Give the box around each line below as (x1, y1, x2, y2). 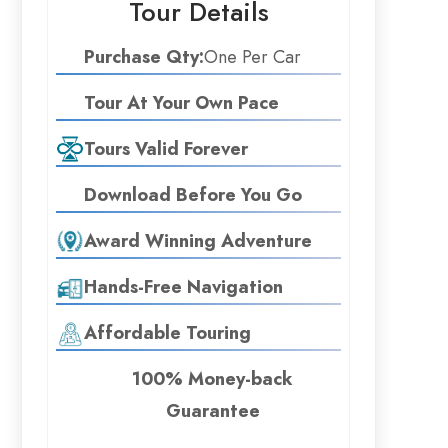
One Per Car (204, 44, 301, 70)
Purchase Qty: (84, 44, 204, 69)
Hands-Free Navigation (84, 274, 283, 299)
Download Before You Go (84, 182, 302, 207)
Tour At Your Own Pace (84, 90, 279, 115)
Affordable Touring (84, 320, 251, 345)
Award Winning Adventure (84, 228, 312, 253)
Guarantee (165, 398, 260, 423)
